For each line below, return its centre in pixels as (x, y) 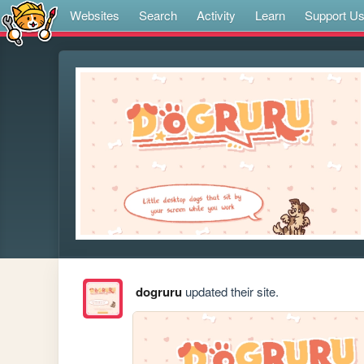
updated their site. (230, 292)
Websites (95, 15)
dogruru (158, 292)
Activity (216, 15)
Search (158, 15)
